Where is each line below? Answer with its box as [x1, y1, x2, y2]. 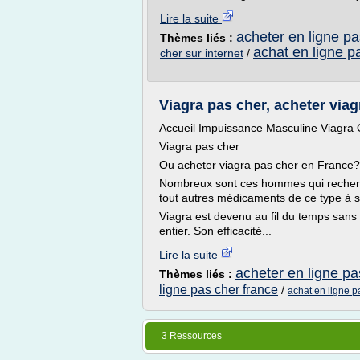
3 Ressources [162, 330, 222, 342]
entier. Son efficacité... [159, 224, 272, 237]
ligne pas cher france [159, 283, 278, 297]
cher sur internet [160, 47, 243, 59]
